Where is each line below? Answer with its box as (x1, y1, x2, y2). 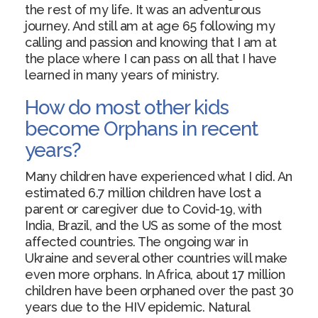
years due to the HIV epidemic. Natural (25, 300, 249, 314)
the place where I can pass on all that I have (25, 51, 277, 66)
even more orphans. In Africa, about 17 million (25, 267, 285, 282)
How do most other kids (25, 96, 229, 119)
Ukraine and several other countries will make (25, 251, 287, 265)
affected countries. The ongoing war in (25, 234, 248, 249)
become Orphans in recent (25, 117, 258, 141)
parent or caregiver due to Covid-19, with (25, 202, 262, 216)
